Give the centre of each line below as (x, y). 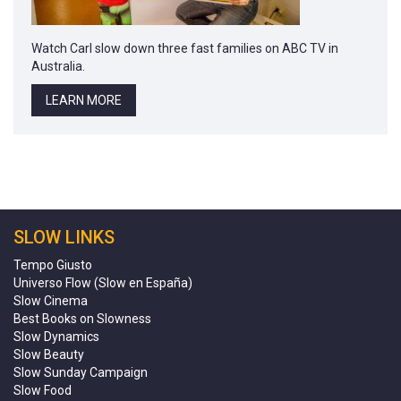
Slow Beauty (49, 354)
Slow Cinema (51, 300)
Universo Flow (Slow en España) (103, 282)
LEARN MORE (84, 100)
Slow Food (43, 390)
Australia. (58, 66)
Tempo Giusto (53, 264)
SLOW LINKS (64, 237)
